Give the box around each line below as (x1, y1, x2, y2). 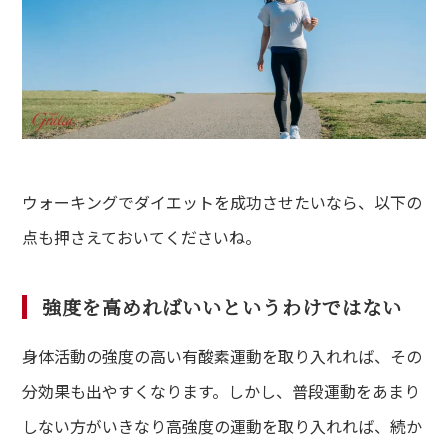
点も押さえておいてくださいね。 (22, 224, 262, 249)
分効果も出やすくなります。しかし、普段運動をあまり (22, 378, 421, 403)
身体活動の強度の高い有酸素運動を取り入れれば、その (22, 343, 423, 368)
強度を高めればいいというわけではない (42, 292, 402, 320)
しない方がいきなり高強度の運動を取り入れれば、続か (22, 413, 423, 438)
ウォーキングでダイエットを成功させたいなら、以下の (22, 189, 423, 214)
